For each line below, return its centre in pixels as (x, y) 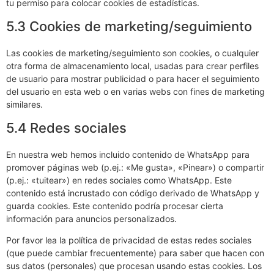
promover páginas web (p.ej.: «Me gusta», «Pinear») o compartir (135, 167)
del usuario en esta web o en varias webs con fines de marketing (135, 91)
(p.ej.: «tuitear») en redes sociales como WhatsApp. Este (119, 180)
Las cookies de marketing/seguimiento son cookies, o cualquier (132, 53)
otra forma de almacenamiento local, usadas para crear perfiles (132, 66)
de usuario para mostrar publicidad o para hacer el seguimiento (133, 79)
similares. (24, 104)
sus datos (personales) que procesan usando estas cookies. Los (134, 266)
